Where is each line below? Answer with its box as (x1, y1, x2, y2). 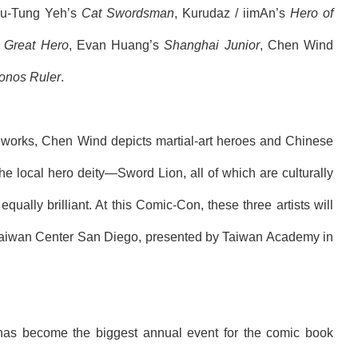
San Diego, (77, 229, 142, 244)
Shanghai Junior (164, 38, 260, 52)
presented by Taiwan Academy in (141, 229, 333, 244)
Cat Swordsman (81, 6, 174, 20)
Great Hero (4, 38, 69, 52)
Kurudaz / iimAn (181, 6, 276, 20)
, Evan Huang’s (68, 38, 165, 52)
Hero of (290, 6, 334, 20)
